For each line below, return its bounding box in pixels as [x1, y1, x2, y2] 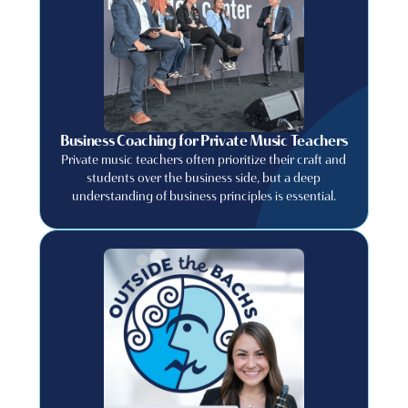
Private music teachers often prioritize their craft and [61, 151, 347, 168]
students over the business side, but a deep [87, 169, 321, 186]
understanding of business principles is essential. [71, 188, 336, 204]
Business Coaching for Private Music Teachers [60, 132, 348, 149]
